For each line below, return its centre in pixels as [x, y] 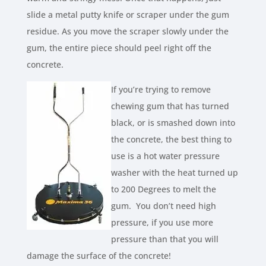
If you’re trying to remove [161, 90]
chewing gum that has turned [170, 106]
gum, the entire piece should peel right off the [119, 48]
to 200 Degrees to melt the [163, 189]
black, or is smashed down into [173, 123]
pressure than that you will [164, 239]
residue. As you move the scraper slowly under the [127, 31]
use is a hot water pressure [165, 156]
